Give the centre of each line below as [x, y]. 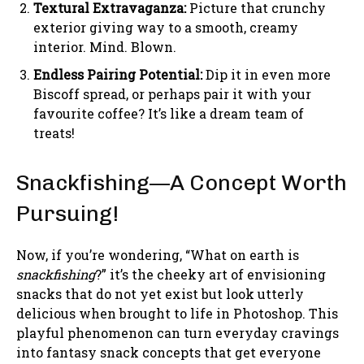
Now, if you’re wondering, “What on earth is [158, 254]
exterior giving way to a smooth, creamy [166, 27]
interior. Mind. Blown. [105, 46]
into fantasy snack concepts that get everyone [169, 352]
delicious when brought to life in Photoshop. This [177, 313]
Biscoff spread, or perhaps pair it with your [172, 93]
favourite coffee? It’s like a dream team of [169, 113]
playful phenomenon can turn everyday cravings [178, 332]
